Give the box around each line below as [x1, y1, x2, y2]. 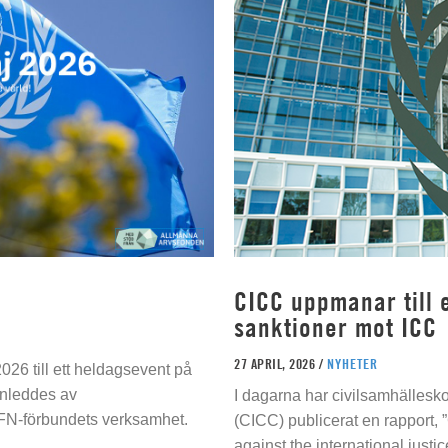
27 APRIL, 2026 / [234, 355, 327, 372]
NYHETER [326, 355, 378, 372]
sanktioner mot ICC [234, 312, 437, 343]
